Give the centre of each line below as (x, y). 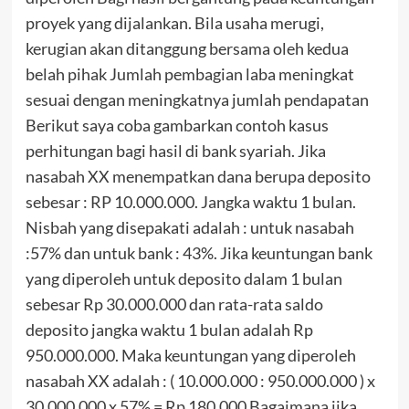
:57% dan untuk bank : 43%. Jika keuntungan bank (199, 253)
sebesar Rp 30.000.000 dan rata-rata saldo (174, 304)
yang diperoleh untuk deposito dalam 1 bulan (184, 279)
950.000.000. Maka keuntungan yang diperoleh (190, 356)
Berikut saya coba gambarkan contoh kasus (177, 126)
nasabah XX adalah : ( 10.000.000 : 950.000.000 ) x (200, 381)
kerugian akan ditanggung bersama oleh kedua (187, 49)
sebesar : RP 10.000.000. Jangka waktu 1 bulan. (190, 202)
